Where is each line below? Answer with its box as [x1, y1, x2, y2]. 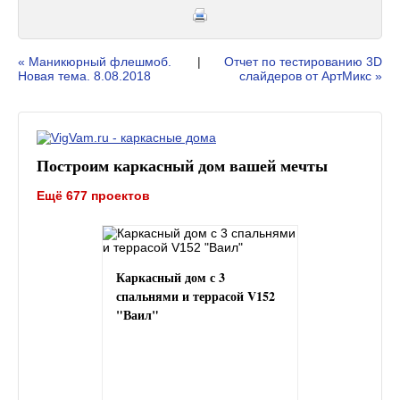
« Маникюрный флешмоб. [18, 54, 171, 69]
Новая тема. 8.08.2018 [18, 68, 151, 83]
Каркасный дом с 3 [116, 267, 225, 287]
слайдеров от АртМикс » [239, 68, 382, 83]
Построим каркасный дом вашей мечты [37, 153, 328, 177]
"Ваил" [116, 304, 159, 324]
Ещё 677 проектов [37, 187, 150, 203]
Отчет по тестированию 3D [224, 54, 382, 69]
